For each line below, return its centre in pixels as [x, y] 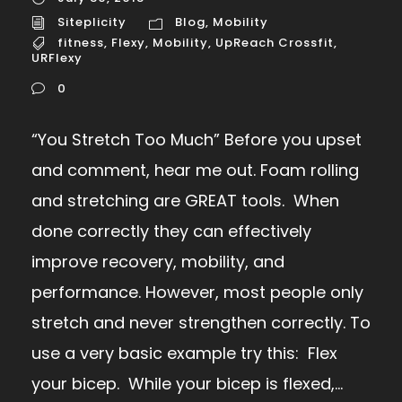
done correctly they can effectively [171, 231]
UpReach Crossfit [275, 43]
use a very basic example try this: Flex [184, 353]
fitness [81, 43]
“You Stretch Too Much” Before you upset [197, 139]
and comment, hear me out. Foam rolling [195, 170]
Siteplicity [92, 22]
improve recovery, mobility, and [158, 261]
